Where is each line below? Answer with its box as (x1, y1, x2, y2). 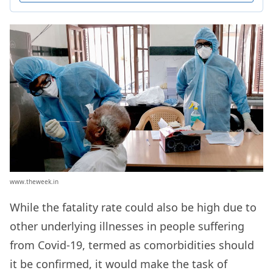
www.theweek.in (10, 177, 58, 186)
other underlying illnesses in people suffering (10, 219, 244, 234)
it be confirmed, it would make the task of (10, 257, 227, 272)
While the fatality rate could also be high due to (10, 200, 257, 215)
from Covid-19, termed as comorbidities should (10, 238, 254, 253)
